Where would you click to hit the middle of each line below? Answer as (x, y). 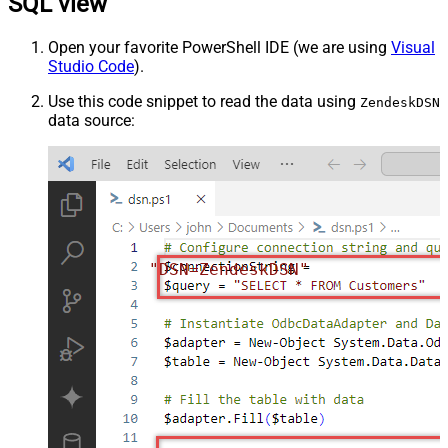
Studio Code (91, 66)
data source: (91, 120)
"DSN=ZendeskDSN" (229, 270)
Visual (413, 47)
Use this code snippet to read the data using (204, 101)
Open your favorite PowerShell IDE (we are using (219, 47)
